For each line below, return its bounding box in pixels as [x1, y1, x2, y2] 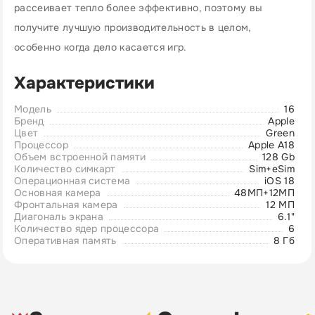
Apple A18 [247, 139, 295, 151]
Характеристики [14, 72, 155, 94]
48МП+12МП [233, 186, 295, 199]
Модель [14, 103, 51, 115]
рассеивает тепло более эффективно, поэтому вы [14, 1, 263, 14]
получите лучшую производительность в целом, [14, 21, 252, 34]
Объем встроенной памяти [14, 150, 146, 163]
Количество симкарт [14, 162, 116, 175]
